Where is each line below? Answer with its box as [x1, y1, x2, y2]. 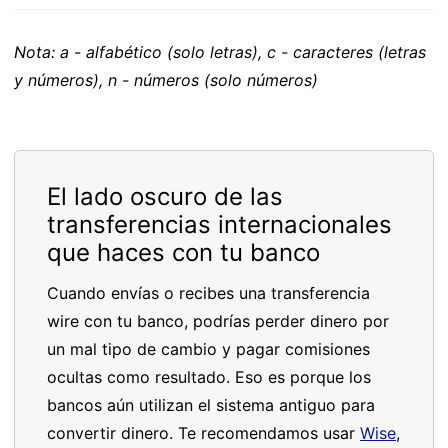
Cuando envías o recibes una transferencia [47, 283, 370, 303]
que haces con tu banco [47, 238, 320, 267]
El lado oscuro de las [47, 182, 283, 211]
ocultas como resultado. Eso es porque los [47, 367, 371, 387]
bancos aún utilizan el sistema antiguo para [47, 395, 375, 415]
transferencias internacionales [47, 210, 392, 239]
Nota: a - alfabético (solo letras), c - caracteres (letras [14, 42, 426, 62]
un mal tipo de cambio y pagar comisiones [47, 339, 370, 359]
